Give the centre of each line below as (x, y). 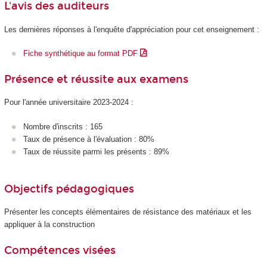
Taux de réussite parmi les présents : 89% (96, 151)
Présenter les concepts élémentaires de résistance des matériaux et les (128, 212)
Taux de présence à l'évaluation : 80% (89, 139)
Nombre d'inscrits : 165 (63, 126)
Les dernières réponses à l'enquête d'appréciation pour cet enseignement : (131, 29)
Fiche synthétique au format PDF (82, 54)
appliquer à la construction (49, 225)
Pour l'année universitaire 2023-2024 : (69, 103)
